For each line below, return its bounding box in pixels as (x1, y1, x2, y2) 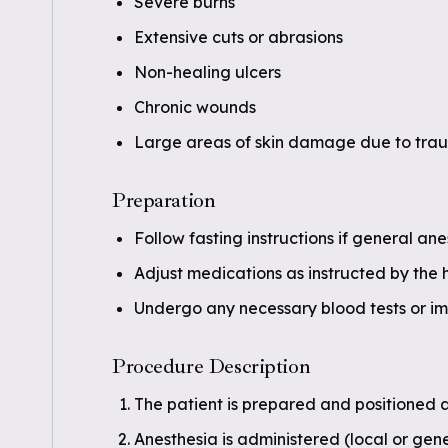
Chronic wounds (134, 97, 256, 117)
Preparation (112, 187, 216, 213)
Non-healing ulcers (134, 62, 281, 82)
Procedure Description (112, 353, 311, 379)
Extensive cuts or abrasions (134, 27, 343, 47)
